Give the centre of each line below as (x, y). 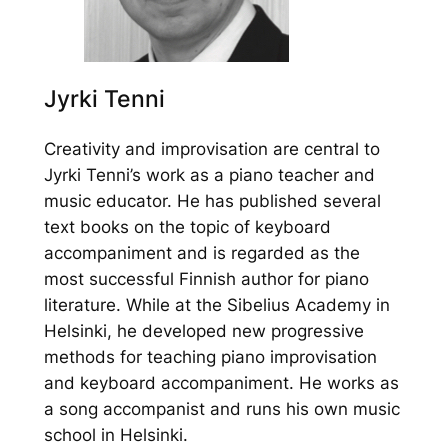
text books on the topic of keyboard (187, 226)
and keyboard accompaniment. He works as (221, 382)
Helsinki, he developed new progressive (203, 330)
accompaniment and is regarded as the (201, 252)
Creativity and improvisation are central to (211, 148)
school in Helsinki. (115, 434)
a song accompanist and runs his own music (221, 408)
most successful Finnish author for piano (206, 278)
